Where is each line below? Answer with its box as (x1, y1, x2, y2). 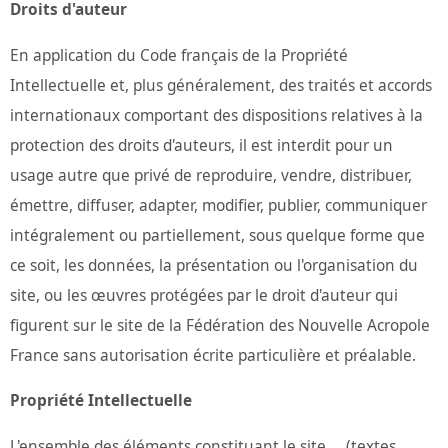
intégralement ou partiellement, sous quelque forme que (10, 224, 425, 246)
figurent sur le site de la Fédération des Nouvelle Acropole (10, 314, 430, 336)
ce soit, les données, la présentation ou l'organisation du (10, 254, 418, 276)
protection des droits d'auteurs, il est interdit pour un (10, 134, 393, 156)
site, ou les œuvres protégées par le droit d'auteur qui (10, 284, 398, 306)
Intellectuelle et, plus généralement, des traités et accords (10, 74, 432, 96)
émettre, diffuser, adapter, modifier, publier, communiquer (10, 194, 427, 216)
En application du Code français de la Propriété (10, 44, 348, 66)
